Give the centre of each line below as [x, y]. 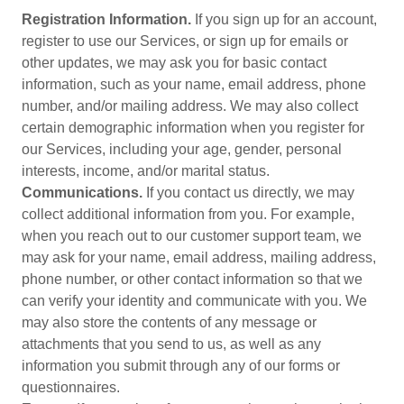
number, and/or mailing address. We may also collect [190, 106]
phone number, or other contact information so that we [192, 279]
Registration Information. [106, 19]
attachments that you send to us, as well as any [171, 344]
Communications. [82, 193]
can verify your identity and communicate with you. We [194, 301]
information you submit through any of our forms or [181, 366]
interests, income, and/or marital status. [146, 171]
